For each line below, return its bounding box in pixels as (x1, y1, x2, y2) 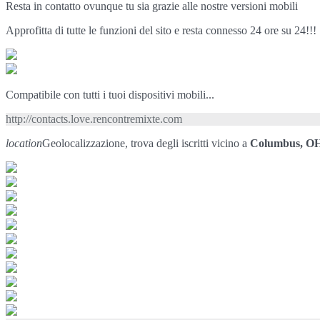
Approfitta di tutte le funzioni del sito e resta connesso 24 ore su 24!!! (6, 24, 316, 36)
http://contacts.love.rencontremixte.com (6, 112, 182, 125)
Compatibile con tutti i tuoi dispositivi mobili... (6, 88, 214, 101)
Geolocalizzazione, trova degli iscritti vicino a (42, 136, 250, 149)
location (6, 136, 42, 149)
